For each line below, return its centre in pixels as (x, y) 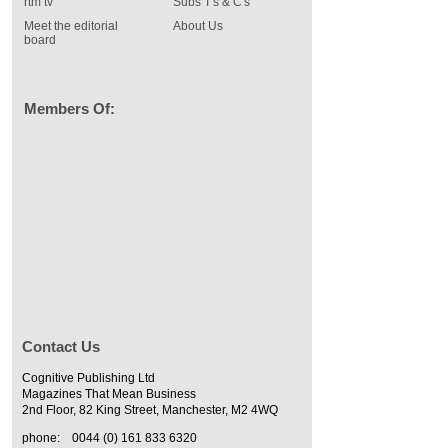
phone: (41, 438)
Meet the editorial (71, 26)
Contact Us (61, 346)
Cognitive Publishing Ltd (88, 378)
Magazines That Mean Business (109, 394)
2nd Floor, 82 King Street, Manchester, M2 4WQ (150, 410)
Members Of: (69, 108)
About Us (198, 26)
